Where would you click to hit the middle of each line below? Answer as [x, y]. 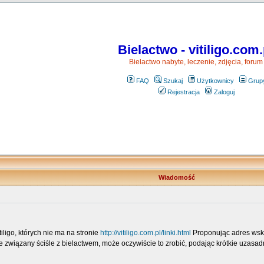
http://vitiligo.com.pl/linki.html [146, 233]
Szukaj [173, 81]
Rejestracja [184, 92]
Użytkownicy [215, 81]
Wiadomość [176, 177]
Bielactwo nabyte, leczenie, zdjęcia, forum [196, 62]
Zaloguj [224, 92]
